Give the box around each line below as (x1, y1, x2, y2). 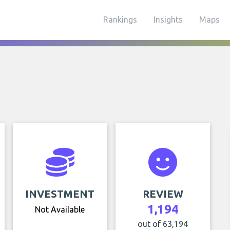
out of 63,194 (138, 219, 188, 228)
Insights (154, 15, 183, 24)
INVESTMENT (25, 188, 95, 200)
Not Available (35, 205, 85, 214)
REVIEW (142, 188, 183, 200)
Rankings (103, 15, 137, 24)
